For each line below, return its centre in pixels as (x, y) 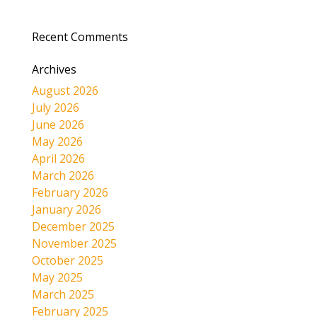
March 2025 (63, 294)
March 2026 (63, 175)
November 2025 (74, 243)
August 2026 (65, 90)
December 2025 (73, 226)
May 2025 (57, 277)
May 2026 (57, 141)
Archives (54, 69)
